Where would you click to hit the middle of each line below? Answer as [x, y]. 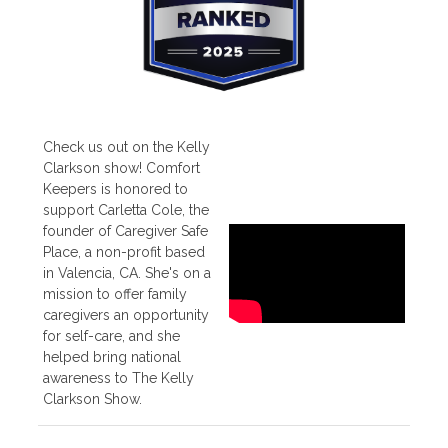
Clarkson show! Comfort [121, 168]
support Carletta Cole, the [125, 210]
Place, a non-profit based [123, 252]
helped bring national [111, 357]
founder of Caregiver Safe [125, 231]
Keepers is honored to [115, 189]
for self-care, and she [111, 336]
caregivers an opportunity [125, 315]
